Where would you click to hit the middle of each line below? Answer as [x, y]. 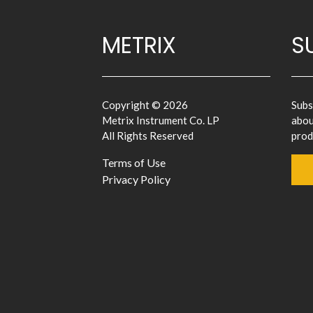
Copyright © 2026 [145, 105]
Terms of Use [134, 162]
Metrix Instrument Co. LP [161, 120]
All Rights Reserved [148, 136]
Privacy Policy [136, 179]
